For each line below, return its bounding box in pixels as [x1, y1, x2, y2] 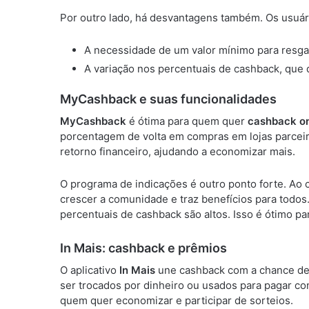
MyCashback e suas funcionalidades [60, 91, 277, 106]
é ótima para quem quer [126, 114, 248, 128]
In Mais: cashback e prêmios [60, 240, 227, 255]
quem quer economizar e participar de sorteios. [60, 293, 293, 307]
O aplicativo [60, 263, 119, 277]
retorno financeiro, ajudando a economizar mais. [60, 144, 295, 158]
